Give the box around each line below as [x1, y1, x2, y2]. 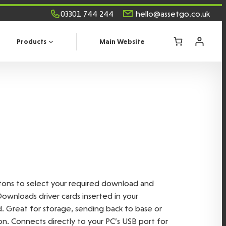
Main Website [99, 37, 145, 45]
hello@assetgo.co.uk [136, 9, 210, 19]
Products [16, 37, 46, 45]
